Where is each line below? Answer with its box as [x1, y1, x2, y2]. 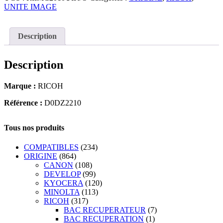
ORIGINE [24, 152, 57, 161]
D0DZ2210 [42, 99, 81, 108]
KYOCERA [44, 179, 83, 188]
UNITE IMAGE [4, 2, 57, 11]
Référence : [4, 99, 42, 108]
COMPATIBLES [24, 143, 79, 152]
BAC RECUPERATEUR [64, 206, 146, 215]
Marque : [4, 82, 36, 91]
